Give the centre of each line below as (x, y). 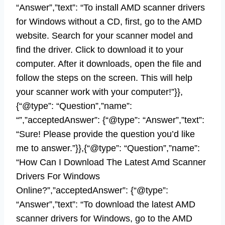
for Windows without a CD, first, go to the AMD (109, 21)
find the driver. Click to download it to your (100, 49)
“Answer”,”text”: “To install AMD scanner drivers (110, 7)
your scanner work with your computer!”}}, (99, 92)
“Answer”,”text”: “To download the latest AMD (106, 204)
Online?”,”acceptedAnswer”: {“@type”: (92, 190)
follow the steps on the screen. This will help (104, 78)
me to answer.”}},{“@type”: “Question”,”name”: (108, 148)
